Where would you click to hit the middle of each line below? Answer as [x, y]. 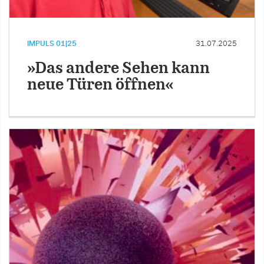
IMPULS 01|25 [52, 44]
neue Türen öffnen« [100, 85]
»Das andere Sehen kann [118, 69]
